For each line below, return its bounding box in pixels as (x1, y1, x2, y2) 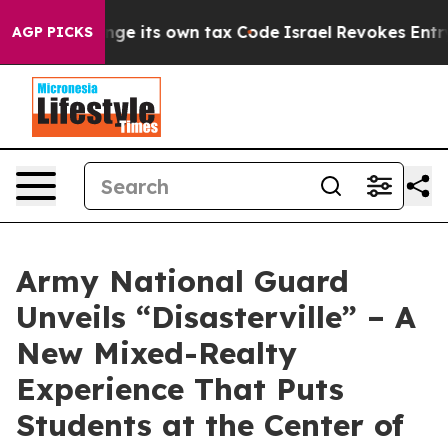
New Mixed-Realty (16, 334, 297, 372)
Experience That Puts (16, 370, 344, 408)
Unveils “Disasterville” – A (16, 298, 416, 336)
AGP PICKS (12, 23, 93, 41)
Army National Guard (16, 262, 349, 300)
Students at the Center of (16, 406, 404, 444)
